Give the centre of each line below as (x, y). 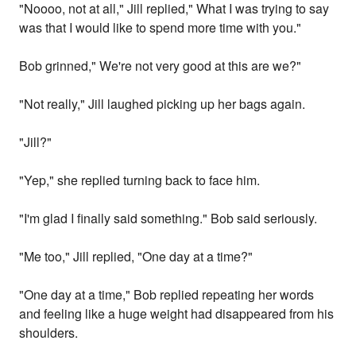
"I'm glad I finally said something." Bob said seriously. (168, 219)
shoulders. (49, 333)
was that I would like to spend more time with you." (161, 28)
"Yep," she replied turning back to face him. (140, 180)
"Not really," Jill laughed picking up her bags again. (163, 104)
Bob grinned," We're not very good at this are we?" (161, 66)
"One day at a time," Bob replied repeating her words (167, 295)
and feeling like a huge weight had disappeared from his (177, 314)
